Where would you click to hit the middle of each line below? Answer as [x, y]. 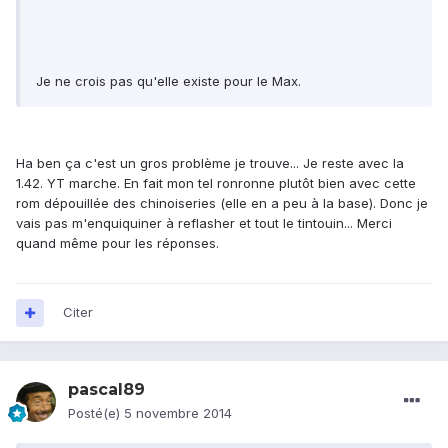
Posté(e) [96, 413]
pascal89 [106, 390]
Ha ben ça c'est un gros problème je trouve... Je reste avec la [210, 163]
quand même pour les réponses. [119, 243]
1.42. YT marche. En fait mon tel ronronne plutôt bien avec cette [216, 183]
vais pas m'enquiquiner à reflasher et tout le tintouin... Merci [204, 223]
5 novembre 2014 [178, 413]
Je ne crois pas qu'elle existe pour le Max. [168, 81]
